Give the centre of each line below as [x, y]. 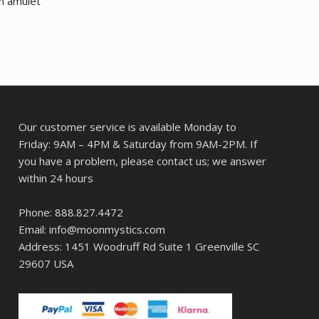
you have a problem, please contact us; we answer [143, 161]
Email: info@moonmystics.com [92, 230]
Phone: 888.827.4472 [71, 213]
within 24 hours [56, 178]
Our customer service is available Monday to [128, 127]
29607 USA [46, 264]
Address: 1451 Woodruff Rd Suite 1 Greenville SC [139, 247]
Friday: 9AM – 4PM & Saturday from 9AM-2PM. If [138, 144]
